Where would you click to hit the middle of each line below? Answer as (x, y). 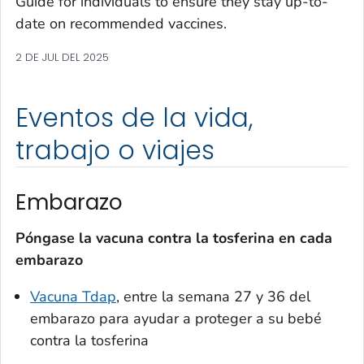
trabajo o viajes (115, 151)
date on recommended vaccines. (121, 24)
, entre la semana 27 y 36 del (213, 296)
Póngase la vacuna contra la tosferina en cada (174, 238)
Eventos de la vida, (134, 118)
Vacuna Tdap (73, 296)
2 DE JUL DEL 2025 (62, 58)
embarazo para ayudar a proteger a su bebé (176, 318)
